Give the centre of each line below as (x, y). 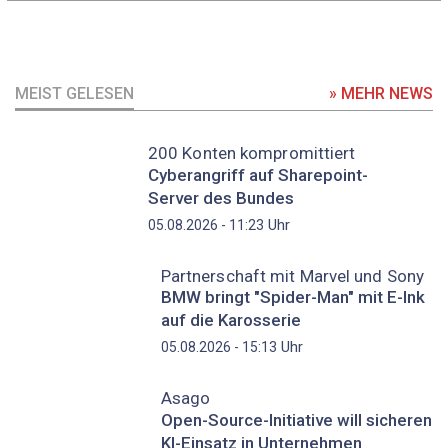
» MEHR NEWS (381, 94)
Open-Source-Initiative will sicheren (296, 419)
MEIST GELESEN (74, 94)
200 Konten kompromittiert (251, 153)
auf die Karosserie (230, 320)
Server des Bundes (220, 198)
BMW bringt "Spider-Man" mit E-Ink (292, 297)
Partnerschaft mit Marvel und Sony (292, 275)
